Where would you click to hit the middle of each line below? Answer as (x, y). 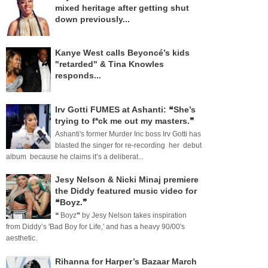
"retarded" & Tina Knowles (109, 64)
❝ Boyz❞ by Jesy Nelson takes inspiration (121, 216)
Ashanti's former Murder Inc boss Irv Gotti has (128, 134)
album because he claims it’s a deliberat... (75, 156)
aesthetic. (22, 238)
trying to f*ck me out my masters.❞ (125, 121)
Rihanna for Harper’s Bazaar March (126, 261)
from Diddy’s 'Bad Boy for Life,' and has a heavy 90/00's (95, 227)
